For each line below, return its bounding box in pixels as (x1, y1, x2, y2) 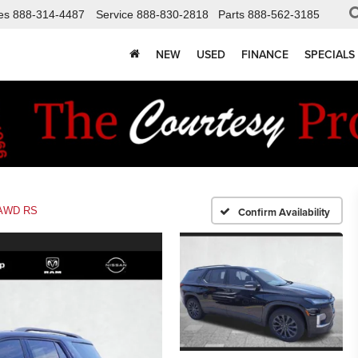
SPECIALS (304, 46, 355, 63)
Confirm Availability (237, 205, 330, 221)
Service (96, 8, 133, 22)
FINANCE (241, 46, 288, 63)
